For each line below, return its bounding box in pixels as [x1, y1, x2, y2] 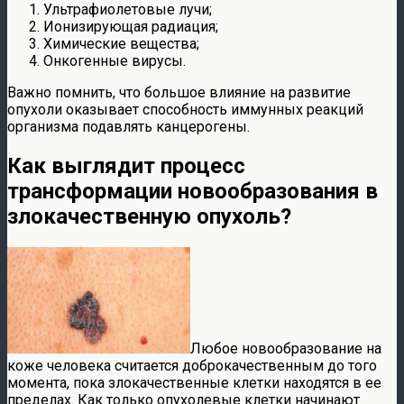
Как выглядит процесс [7, 152, 245, 179]
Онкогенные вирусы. [43, 51, 186, 69]
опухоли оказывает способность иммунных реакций [7, 100, 363, 118]
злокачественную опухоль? [7, 203, 291, 229]
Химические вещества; [43, 34, 199, 52]
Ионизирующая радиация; [43, 17, 218, 35]
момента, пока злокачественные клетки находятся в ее [7, 373, 381, 391]
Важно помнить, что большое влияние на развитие [7, 83, 351, 101]
